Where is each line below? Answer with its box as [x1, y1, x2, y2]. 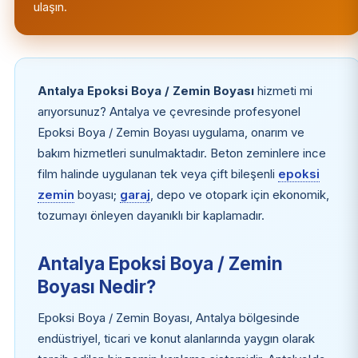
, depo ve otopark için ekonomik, [149, 187, 329, 202]
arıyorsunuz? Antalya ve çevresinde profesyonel [37, 104, 300, 119]
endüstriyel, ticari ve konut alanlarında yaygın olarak [37, 331, 315, 346]
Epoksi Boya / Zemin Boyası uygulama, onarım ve [37, 125, 304, 140]
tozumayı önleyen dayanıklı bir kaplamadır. [37, 208, 265, 223]
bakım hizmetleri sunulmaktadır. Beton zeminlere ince [37, 145, 326, 161]
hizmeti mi [253, 83, 312, 98]
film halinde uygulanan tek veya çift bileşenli [37, 166, 278, 181]
